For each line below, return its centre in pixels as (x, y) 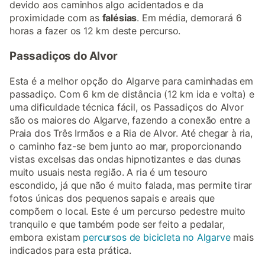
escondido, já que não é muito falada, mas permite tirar (131, 185)
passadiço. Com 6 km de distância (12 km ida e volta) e (132, 94)
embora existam (46, 237)
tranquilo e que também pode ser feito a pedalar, (117, 224)
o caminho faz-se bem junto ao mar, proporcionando (126, 146)
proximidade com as (56, 18)
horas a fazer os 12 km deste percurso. (95, 31)
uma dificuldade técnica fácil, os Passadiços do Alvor (127, 107)
